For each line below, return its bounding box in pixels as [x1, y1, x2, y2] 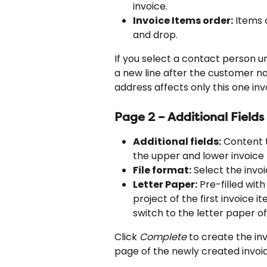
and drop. [133, 28, 178, 42]
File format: [133, 163, 191, 177]
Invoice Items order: [133, 14, 233, 28]
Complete [139, 230, 187, 244]
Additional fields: [133, 134, 221, 148]
